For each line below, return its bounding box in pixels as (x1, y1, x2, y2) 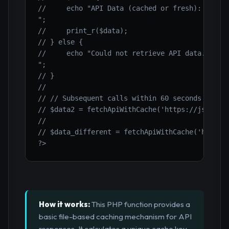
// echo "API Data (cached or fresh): (38, 4, 201, 13)
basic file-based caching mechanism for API (39, 212, 192, 222)
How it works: (39, 199, 90, 210)
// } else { (38, 38, 83, 47)
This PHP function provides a (90, 199, 190, 210)
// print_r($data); (38, 27, 128, 35)
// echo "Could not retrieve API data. (38, 49, 205, 58)
